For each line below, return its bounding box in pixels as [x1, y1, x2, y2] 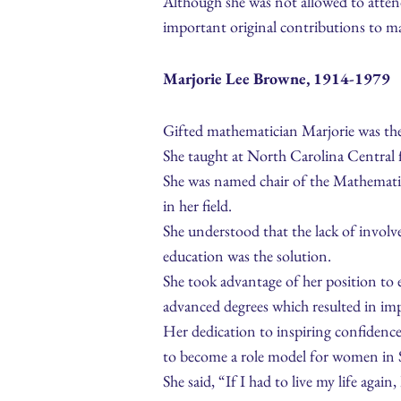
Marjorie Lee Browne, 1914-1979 [163, 68, 390, 90]
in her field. [163, 195, 232, 217]
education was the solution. [163, 245, 331, 267]
